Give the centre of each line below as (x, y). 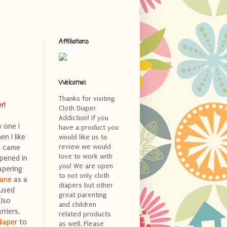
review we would (85, 146)
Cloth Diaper (78, 108)
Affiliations (74, 42)
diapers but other (86, 185)
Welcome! (72, 83)
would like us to (83, 137)
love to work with (86, 156)
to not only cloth (84, 175)
